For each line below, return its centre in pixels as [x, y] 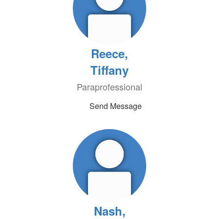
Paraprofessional [109, 87]
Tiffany [109, 70]
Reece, [109, 53]
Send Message [115, 106]
